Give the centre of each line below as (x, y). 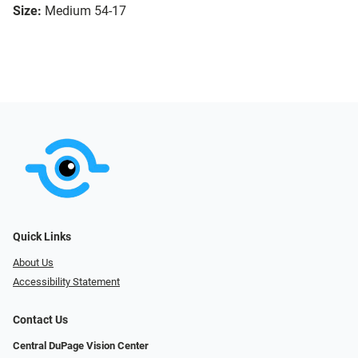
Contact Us (40, 320)
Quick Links (42, 237)
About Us (33, 262)
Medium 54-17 (86, 11)
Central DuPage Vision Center (81, 346)
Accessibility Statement (66, 282)
